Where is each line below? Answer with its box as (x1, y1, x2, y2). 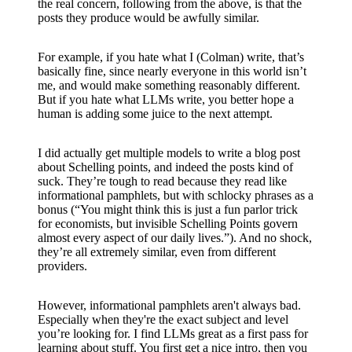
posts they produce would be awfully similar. (38, 10, 259, 24)
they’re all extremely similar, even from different (38, 244, 276, 258)
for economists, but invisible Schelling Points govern (38, 216, 298, 230)
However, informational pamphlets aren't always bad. (38, 298, 301, 312)
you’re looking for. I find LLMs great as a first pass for (38, 326, 308, 340)
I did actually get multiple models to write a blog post (38, 145, 300, 159)
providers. (38, 258, 87, 273)
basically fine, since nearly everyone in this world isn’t (38, 64, 306, 78)
